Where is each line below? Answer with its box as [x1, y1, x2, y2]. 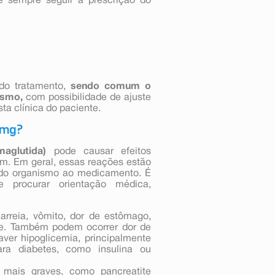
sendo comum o [71, 82, 152, 91]
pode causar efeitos [46, 147, 152, 156]
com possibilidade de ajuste [22, 93, 152, 102]
